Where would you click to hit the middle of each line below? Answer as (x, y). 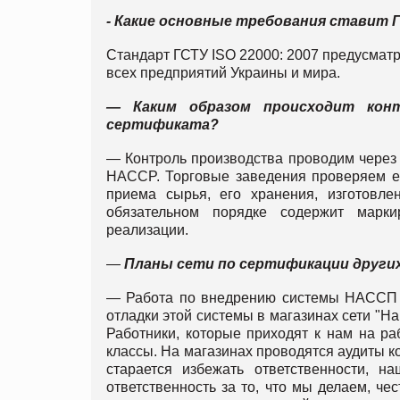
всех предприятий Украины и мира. (223, 72)
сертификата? (162, 124)
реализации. (147, 229)
